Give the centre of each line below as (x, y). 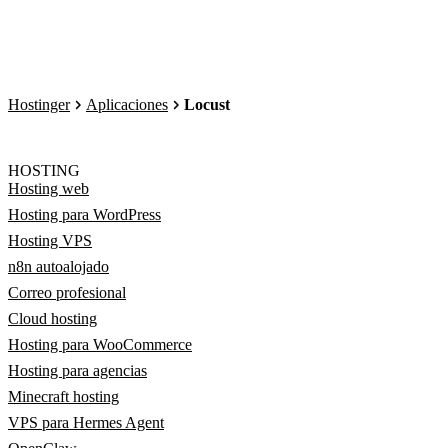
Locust (207, 104)
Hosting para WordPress (84, 214)
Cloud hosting (52, 318)
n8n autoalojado (58, 266)
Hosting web (48, 188)
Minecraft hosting (63, 396)
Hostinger (39, 104)
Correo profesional (67, 292)
